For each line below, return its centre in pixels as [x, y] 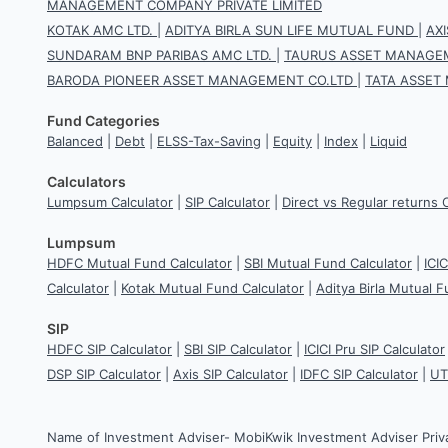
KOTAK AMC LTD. [100, 30]
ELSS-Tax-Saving [209, 141]
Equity [292, 141]
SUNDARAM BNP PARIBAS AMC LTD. [159, 55]
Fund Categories [103, 121]
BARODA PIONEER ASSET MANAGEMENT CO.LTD [200, 80]
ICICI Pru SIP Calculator [374, 349]
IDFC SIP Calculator [359, 374]
